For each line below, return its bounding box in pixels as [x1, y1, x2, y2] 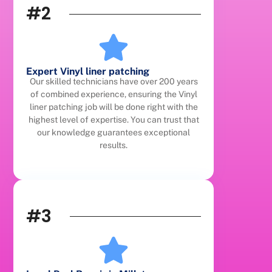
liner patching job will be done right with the [29, 102, 198, 112]
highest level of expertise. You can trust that [28, 115, 199, 125]
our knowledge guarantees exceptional [37, 127, 191, 138]
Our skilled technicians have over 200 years [29, 76, 198, 87]
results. [100, 140, 128, 151]
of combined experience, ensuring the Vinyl [30, 89, 197, 100]
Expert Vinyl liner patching [26, 66, 150, 78]
